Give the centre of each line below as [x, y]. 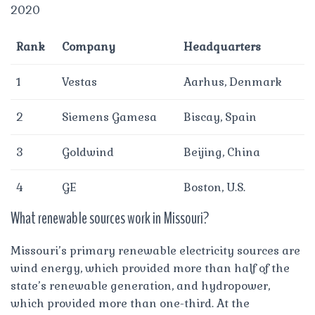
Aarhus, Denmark [233, 82]
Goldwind [88, 152]
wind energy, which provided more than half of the [150, 268]
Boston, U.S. [214, 187]
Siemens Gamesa [109, 117]
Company [89, 46]
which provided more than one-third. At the [130, 303]
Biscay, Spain [220, 117]
